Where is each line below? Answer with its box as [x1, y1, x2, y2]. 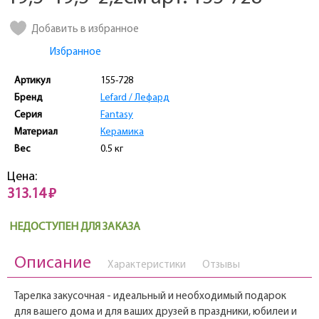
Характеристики [108, 260, 186, 271]
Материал [14, 127, 58, 138]
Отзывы [202, 260, 240, 271]
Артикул [14, 75, 51, 87]
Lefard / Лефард [100, 93, 169, 104]
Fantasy [100, 110, 133, 121]
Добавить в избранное [31, 24, 139, 36]
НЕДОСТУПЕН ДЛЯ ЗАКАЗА [9, 221, 140, 234]
